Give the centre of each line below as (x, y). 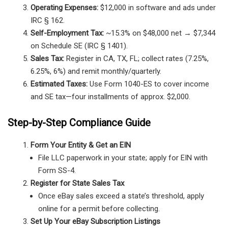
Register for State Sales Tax (77, 183)
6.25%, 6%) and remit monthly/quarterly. (96, 72)
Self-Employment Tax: (67, 33)
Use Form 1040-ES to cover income (148, 84)
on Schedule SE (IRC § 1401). (79, 46)
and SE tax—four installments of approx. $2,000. (110, 97)
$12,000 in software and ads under (157, 8)
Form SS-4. (57, 170)
